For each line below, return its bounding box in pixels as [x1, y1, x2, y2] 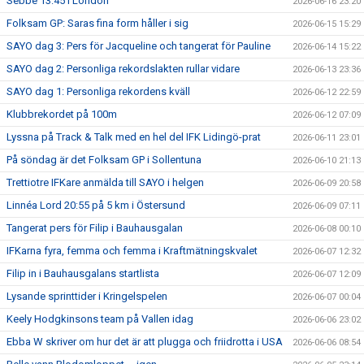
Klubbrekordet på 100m [6, 108, 117, 120]
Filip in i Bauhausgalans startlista [6, 267, 159, 279]
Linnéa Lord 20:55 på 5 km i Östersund [6, 199, 185, 211]
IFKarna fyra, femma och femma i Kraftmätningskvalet [6, 245, 258, 257]
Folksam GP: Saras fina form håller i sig [6, 17, 188, 29]
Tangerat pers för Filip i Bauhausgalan [6, 222, 183, 234]
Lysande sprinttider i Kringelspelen [6, 290, 167, 302]
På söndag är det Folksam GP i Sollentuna [6, 154, 201, 166]
